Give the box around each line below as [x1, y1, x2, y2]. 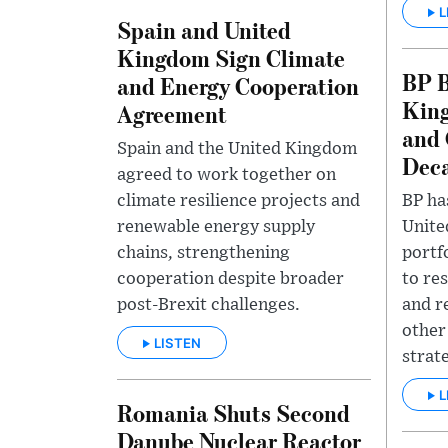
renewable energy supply [117, 217, 315, 236]
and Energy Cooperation [117, 69, 359, 101]
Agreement [117, 97, 227, 129]
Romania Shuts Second [117, 396, 350, 428]
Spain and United [117, 13, 291, 45]
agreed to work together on [117, 165, 336, 184]
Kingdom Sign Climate [117, 41, 345, 73]
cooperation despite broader [117, 269, 344, 288]
